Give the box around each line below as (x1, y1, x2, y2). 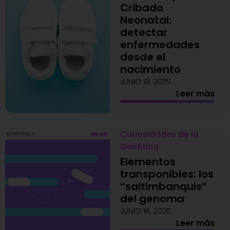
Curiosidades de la (120, 128, 199, 140)
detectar (120, 25, 167, 40)
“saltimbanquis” (120, 179, 207, 194)
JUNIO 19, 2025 (120, 76, 171, 87)
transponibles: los (120, 167, 214, 181)
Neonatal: (120, 13, 171, 27)
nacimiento (120, 62, 181, 76)
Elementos (120, 155, 176, 169)
